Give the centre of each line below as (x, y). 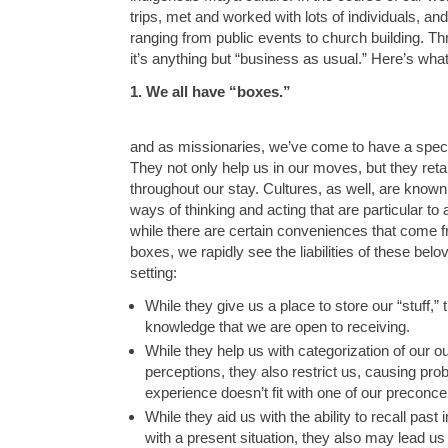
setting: (153, 272)
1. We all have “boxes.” (210, 92)
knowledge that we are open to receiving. (277, 326)
